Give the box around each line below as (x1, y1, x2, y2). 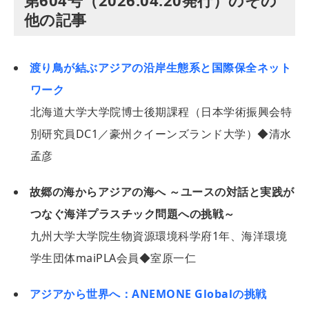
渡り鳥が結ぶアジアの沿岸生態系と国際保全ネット (30, 59, 292, 75)
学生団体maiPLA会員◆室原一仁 (30, 250, 197, 266)
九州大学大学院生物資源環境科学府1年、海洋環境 (30, 228, 288, 243)
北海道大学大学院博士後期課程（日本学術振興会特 (30, 103, 292, 119)
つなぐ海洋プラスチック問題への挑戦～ (30, 206, 235, 221)
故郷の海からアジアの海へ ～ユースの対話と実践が (30, 183, 295, 199)
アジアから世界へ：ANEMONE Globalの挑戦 (30, 286, 267, 301)
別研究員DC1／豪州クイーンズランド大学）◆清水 (30, 126, 292, 141)
